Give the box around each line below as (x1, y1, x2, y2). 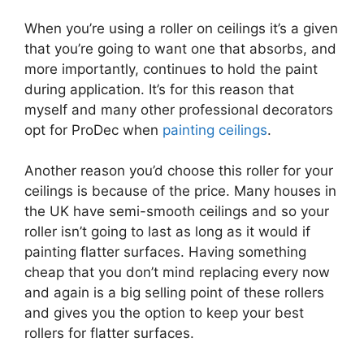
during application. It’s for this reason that (24, 80, 294, 97)
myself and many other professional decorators (24, 101, 333, 118)
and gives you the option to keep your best (24, 305, 304, 322)
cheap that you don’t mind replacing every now (24, 264, 330, 281)
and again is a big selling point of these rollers (24, 284, 324, 301)
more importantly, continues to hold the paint (24, 60, 318, 77)
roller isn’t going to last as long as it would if (24, 223, 310, 240)
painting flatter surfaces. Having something (24, 244, 306, 261)
